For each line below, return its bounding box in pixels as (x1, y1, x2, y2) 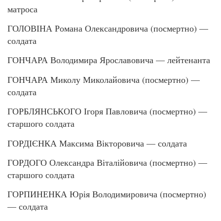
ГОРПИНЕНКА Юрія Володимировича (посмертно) (7, 188, 206, 200)
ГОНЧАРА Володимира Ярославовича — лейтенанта (7, 54, 210, 66)
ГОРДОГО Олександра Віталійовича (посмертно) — (7, 156, 207, 168)
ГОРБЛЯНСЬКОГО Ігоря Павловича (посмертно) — (7, 105, 207, 117)
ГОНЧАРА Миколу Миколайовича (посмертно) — (7, 73, 200, 85)
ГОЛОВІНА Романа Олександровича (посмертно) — (7, 22, 208, 34)
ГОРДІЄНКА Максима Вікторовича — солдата (7, 137, 187, 149)
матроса (7, 2, 37, 15)
